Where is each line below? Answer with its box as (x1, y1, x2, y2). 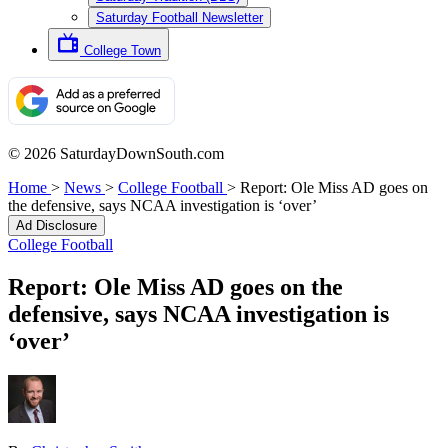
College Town (84, 43, 161, 58)
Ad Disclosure (16, 218, 97, 233)
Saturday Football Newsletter (96, 10, 263, 25)
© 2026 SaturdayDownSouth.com (8, 145, 224, 162)
